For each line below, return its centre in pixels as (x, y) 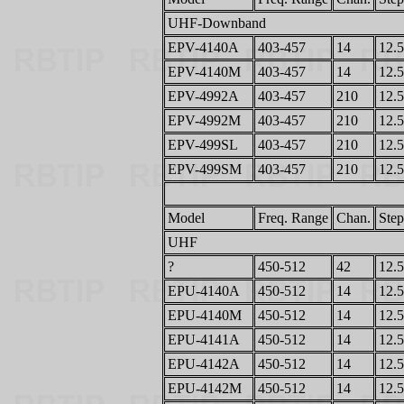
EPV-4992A (203, 96)
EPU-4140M (205, 315)
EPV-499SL (203, 145)
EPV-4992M (204, 120)
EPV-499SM (205, 169)
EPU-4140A (204, 291)
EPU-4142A (204, 364)
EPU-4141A (204, 340)
